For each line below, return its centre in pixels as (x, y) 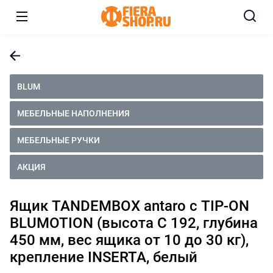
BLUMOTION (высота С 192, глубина (134, 223)
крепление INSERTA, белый (104, 257)
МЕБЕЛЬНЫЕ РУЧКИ (58, 140)
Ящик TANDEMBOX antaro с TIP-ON (129, 206)
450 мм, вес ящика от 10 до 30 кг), (129, 240)
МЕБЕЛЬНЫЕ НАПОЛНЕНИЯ (73, 113)
